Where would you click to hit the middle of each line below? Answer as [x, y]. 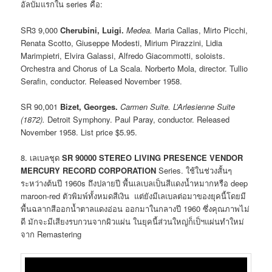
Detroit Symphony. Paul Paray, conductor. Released [138, 119]
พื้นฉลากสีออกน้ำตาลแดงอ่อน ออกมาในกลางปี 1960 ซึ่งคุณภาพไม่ [135, 208]
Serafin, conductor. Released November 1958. [102, 81]
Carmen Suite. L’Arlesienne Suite [178, 106]
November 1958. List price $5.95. [79, 132]
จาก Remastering [51, 234]
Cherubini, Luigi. [92, 30]
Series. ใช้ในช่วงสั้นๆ [195, 170]
